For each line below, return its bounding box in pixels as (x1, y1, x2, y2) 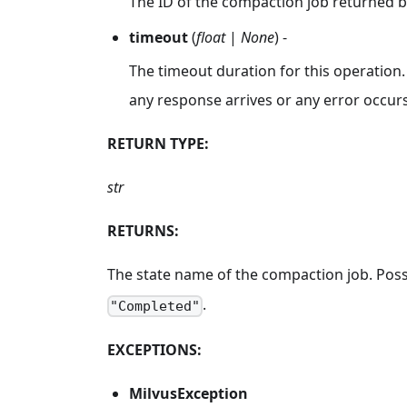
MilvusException (129, 383, 248, 404)
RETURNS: (107, 220, 179, 241)
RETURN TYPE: (107, 133, 209, 154)
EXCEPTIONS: (107, 340, 202, 361)
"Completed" (110, 298, 201, 315)
